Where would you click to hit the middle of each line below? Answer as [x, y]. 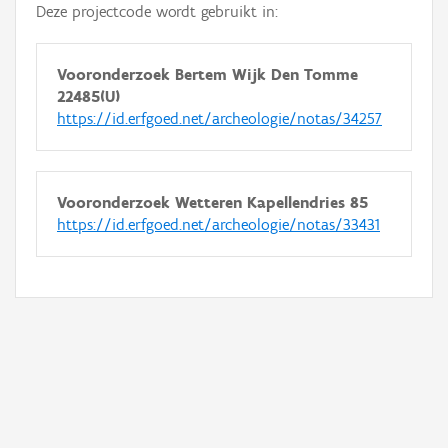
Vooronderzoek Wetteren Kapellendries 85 [212, 202]
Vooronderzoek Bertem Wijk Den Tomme [207, 74]
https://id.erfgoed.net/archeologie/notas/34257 [219, 118]
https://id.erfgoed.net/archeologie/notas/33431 [218, 224]
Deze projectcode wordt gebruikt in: [157, 11]
